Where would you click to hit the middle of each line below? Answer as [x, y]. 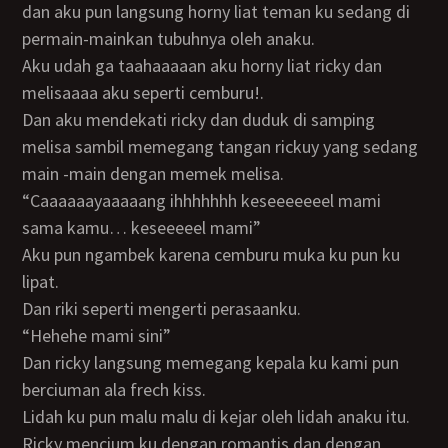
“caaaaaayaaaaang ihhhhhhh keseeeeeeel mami [31, 200]
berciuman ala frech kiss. [114, 389]
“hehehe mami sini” [107, 335]
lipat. [41, 281]
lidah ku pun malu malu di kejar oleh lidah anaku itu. [221, 416]
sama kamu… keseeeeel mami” [142, 227]
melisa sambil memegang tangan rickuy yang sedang [220, 146]
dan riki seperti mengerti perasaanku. [167, 308]
